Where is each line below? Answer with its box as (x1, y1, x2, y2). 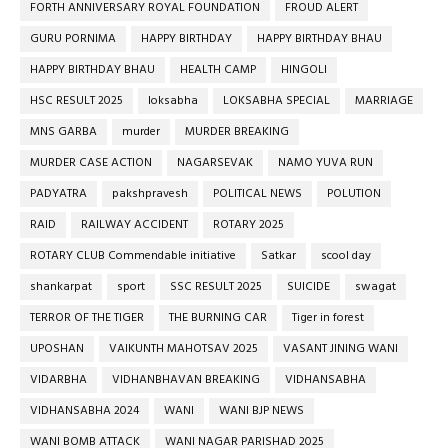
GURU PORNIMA (30, 28, 116, 49)
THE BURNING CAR (169, 307, 267, 328)
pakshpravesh (112, 183, 188, 204)
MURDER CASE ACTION (30, 152, 152, 173)
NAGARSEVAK (177, 152, 253, 173)
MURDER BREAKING (185, 121, 289, 142)
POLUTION (327, 183, 381, 204)
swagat (355, 276, 396, 297)
